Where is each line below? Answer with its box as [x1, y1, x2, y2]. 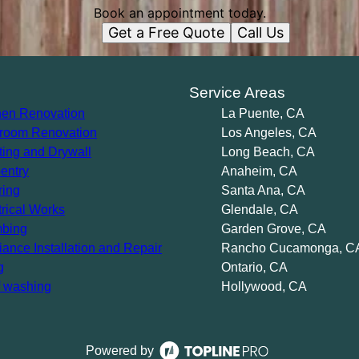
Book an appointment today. [93, 5, 266, 21]
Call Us [236, 24, 284, 41]
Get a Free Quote [107, 24, 224, 41]
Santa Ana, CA [221, 184, 305, 197]
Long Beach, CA [221, 145, 315, 159]
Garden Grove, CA [221, 222, 326, 236]
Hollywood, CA [221, 280, 307, 293]
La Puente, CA [221, 107, 305, 120]
